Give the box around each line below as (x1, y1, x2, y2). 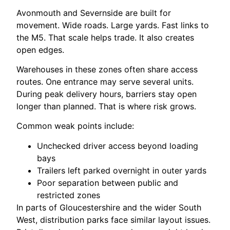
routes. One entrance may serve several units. (16, 76, 194, 87)
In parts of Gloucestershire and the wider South (16, 202, 202, 213)
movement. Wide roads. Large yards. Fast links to (16, 20, 209, 30)
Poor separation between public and (37, 177, 179, 188)
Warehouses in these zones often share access (16, 64, 198, 74)
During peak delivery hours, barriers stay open (16, 88, 197, 99)
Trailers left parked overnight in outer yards (37, 165, 207, 176)
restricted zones (37, 189, 101, 200)
